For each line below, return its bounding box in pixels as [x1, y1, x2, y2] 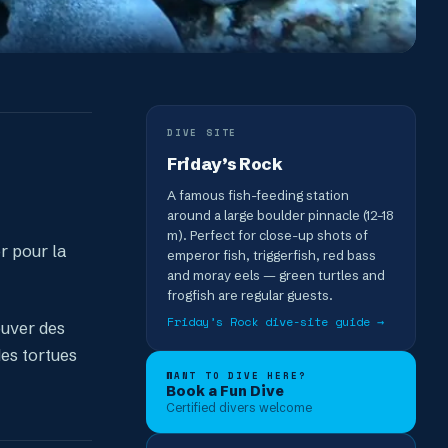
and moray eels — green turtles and [167, 266, 385, 283]
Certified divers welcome [166, 399, 312, 415]
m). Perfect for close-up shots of [167, 226, 368, 243]
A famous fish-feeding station [167, 186, 349, 203]
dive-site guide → [258, 312, 384, 330]
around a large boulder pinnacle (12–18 [167, 206, 394, 223]
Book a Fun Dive [166, 381, 284, 400]
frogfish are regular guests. [167, 286, 333, 303]
